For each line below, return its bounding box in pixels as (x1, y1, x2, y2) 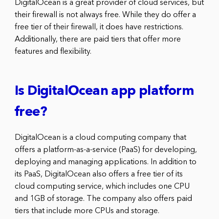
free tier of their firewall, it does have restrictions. (15, 23, 183, 31)
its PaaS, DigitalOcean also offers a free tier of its (15, 170, 183, 178)
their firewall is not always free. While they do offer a (15, 11, 196, 19)
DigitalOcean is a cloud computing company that (15, 133, 186, 142)
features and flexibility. (15, 47, 91, 56)
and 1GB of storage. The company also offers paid (15, 195, 192, 203)
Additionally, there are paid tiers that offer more (15, 35, 181, 44)
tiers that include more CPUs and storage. (15, 207, 159, 215)
